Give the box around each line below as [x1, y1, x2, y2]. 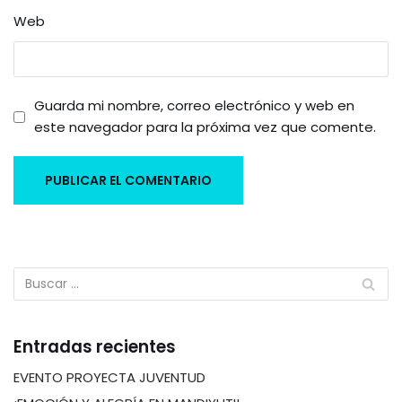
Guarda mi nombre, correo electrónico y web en [34, 96, 354, 115]
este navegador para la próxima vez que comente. [34, 118, 376, 136]
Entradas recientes [13, 335, 176, 359]
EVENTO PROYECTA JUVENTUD [13, 368, 205, 387]
